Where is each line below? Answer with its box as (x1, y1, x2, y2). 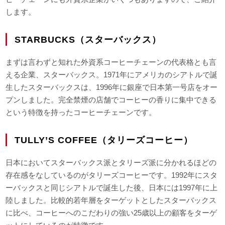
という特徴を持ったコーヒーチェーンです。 (6, 108, 157, 117)
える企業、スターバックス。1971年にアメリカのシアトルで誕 (6, 70, 218, 79)
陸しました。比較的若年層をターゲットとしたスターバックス (6, 196, 217, 205)
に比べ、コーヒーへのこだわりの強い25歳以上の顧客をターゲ (6, 208, 217, 217)
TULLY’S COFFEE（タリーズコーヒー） (15, 135, 193, 146)
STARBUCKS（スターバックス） (15, 34, 162, 45)
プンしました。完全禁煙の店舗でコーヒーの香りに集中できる (6, 95, 217, 104)
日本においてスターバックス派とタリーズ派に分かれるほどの (6, 158, 217, 167)
